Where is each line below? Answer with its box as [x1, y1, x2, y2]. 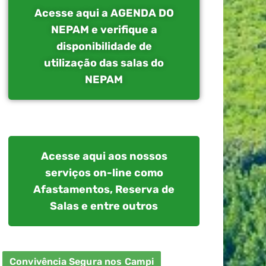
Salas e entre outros [50, 199, 158, 213]
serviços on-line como [45, 166, 163, 179]
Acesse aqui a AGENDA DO [34, 7, 174, 20]
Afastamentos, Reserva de [33, 183, 175, 196]
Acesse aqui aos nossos [40, 150, 167, 163]
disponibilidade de [56, 40, 152, 53]
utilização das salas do [44, 56, 164, 69]
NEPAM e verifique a [50, 23, 157, 36]
